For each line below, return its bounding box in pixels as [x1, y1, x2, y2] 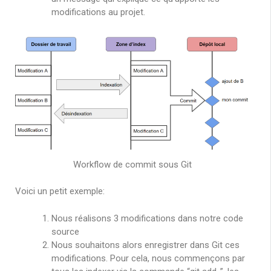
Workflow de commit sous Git [73, 158, 192, 170]
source [51, 226, 79, 237]
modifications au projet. [51, 7, 145, 18]
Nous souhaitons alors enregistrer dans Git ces [51, 239, 240, 250]
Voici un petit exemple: [15, 186, 105, 197]
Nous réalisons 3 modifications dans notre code [51, 212, 243, 224]
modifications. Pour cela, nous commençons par [51, 252, 245, 264]
